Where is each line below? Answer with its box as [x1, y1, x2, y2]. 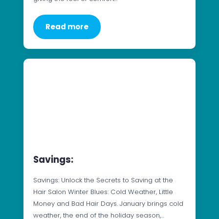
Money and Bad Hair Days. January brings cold [33, 198, 183, 208]
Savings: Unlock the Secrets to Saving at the [33, 175, 173, 185]
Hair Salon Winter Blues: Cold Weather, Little [33, 187, 173, 197]
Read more [45, 22, 88, 32]
